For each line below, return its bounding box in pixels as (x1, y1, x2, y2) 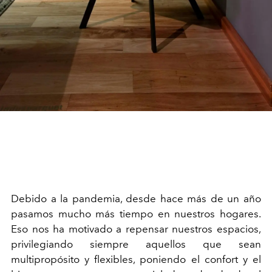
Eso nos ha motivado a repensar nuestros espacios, (11, 223, 261, 236)
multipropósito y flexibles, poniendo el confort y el (11, 253, 261, 266)
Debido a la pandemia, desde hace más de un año (11, 192, 261, 205)
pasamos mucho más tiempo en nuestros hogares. (11, 208, 261, 220)
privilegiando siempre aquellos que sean (11, 238, 261, 251)
